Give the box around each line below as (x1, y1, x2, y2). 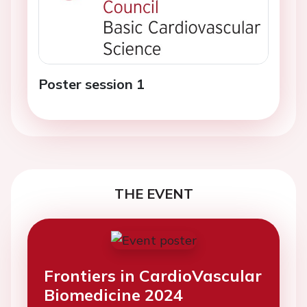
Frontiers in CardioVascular (44, 265, 262, 286)
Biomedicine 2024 (44, 284, 183, 305)
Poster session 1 (38, 75, 145, 93)
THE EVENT (114, 184, 193, 202)
